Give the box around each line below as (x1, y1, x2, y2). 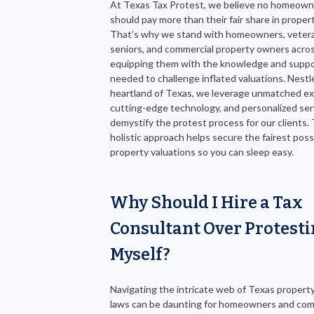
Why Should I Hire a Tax (110, 192, 303, 212)
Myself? (110, 244, 170, 264)
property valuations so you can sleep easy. (110, 146, 294, 158)
